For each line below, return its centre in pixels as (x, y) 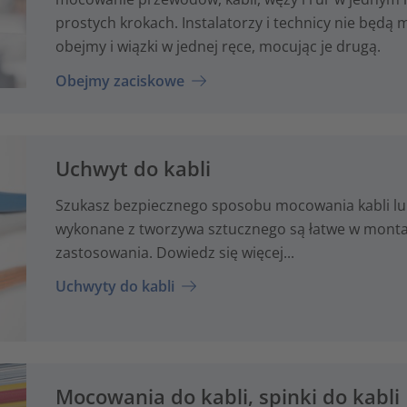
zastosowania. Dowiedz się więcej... (174, 252)
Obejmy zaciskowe (119, 80)
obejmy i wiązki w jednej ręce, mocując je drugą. (218, 47)
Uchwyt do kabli (133, 168)
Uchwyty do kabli (114, 287)
